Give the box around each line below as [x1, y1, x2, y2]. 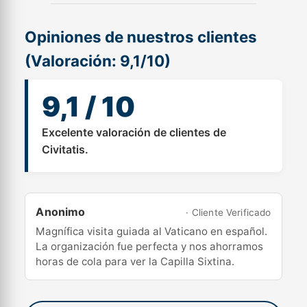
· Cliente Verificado [186, 207, 271, 218]
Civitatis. [42, 143, 89, 156]
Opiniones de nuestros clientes [25, 27, 258, 46]
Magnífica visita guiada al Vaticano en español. [36, 225, 268, 238]
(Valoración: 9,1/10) [25, 51, 171, 70]
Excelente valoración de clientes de [42, 125, 227, 139]
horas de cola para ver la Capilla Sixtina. [36, 255, 235, 268]
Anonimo [36, 205, 86, 219]
